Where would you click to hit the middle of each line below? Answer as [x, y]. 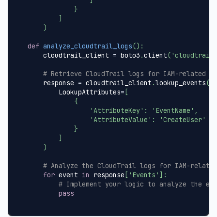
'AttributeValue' [121, 119]
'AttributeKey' [117, 110]
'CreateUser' [183, 119]
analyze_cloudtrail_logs [88, 46]
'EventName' [173, 110]
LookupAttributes [74, 92]
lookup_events [181, 83]
